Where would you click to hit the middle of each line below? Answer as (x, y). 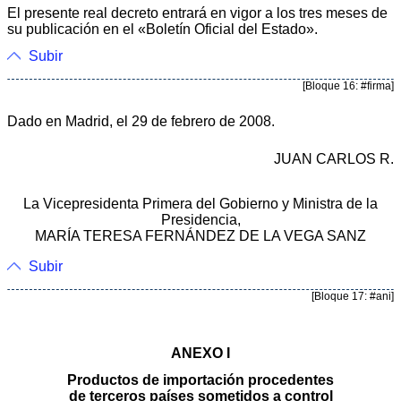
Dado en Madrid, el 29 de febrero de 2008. (141, 121)
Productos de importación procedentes (200, 380)
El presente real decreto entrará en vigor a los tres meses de (197, 13)
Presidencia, (200, 219)
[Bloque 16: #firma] (348, 85)
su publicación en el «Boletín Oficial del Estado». (162, 29)
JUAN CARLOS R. (334, 158)
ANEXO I (200, 353)
